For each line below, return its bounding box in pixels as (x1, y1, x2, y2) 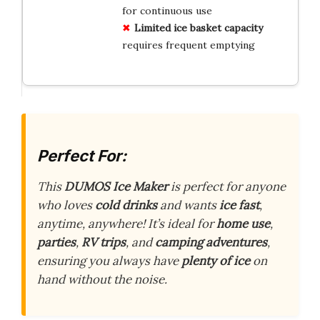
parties (37, 234, 76, 251)
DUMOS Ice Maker (64, 179, 168, 195)
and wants (157, 197, 219, 214)
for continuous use (121, 4, 212, 17)
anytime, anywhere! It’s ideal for (37, 216, 216, 232)
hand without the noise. (37, 271, 167, 288)
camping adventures (155, 234, 267, 251)
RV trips (81, 234, 126, 251)
